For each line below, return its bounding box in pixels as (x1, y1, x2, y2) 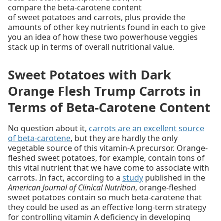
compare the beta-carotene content (8, 1, 142, 13)
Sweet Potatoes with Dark (8, 66, 171, 84)
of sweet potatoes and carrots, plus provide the (8, 11, 185, 23)
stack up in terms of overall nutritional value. (8, 41, 175, 52)
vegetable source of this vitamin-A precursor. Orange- (8, 143, 208, 154)
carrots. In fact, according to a (8, 172, 122, 184)
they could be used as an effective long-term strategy (8, 202, 206, 213)
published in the (143, 172, 205, 184)
